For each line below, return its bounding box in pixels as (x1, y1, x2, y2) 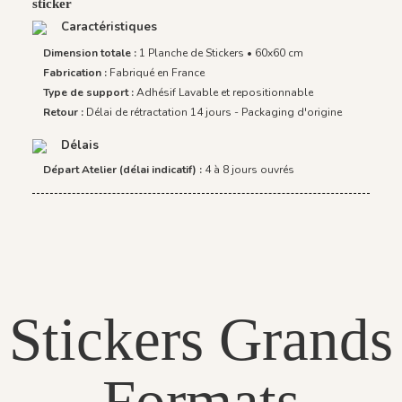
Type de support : (43, 85, 136, 100)
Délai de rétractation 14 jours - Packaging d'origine (86, 105, 342, 120)
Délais (57, 137, 99, 154)
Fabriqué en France (109, 66, 205, 81)
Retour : (43, 105, 86, 120)
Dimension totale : (43, 46, 139, 61)
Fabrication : (43, 66, 109, 81)
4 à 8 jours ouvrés (205, 162, 294, 177)
